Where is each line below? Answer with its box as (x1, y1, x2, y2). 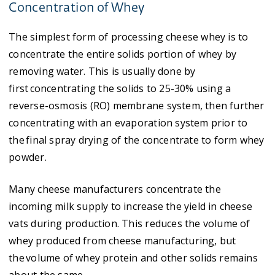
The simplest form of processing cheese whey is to (9, 30, 249, 44)
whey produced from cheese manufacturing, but (9, 234, 236, 247)
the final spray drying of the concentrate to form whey (9, 133, 265, 147)
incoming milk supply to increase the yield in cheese (9, 199, 253, 213)
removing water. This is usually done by (9, 64, 196, 78)
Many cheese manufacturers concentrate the (9, 182, 221, 196)
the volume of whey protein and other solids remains (9, 251, 258, 265)
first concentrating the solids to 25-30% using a (9, 82, 231, 95)
